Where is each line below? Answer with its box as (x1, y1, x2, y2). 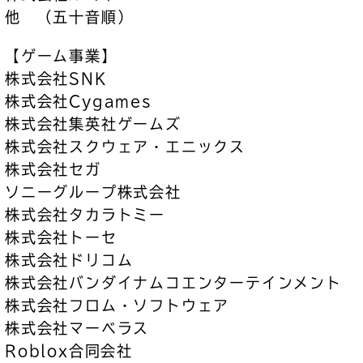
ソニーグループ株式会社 (5, 185, 181, 199)
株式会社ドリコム (5, 253, 134, 267)
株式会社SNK (5, 71, 107, 86)
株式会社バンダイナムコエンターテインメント (5, 275, 342, 290)
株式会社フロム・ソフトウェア (5, 298, 230, 313)
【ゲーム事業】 (5, 49, 117, 63)
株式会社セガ (5, 162, 101, 177)
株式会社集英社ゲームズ (5, 117, 181, 131)
